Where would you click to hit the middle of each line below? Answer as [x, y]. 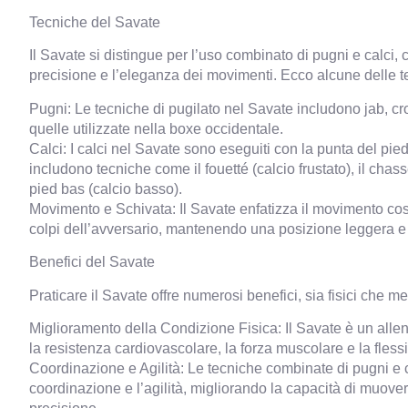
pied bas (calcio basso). [106, 188]
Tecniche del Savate [95, 21]
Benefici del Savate [92, 262]
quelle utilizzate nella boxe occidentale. [156, 128]
